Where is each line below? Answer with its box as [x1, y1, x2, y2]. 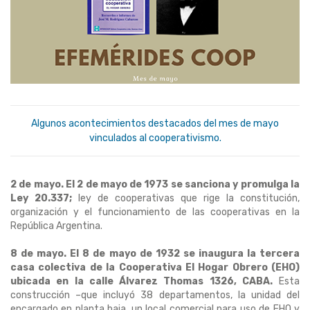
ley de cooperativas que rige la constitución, [72, 192, 300, 205]
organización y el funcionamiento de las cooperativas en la [10, 206, 300, 219]
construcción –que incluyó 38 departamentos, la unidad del [10, 289, 300, 302]
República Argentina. [10, 220, 102, 232]
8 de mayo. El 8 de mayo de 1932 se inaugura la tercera [10, 248, 300, 260]
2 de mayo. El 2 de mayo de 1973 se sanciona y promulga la [10, 179, 300, 191]
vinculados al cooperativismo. [89, 132, 221, 145]
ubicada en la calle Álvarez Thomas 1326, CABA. [10, 275, 273, 288]
